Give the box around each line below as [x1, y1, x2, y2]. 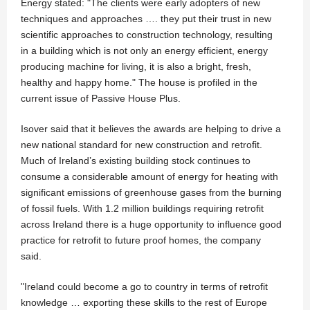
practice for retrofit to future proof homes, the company [21, 235, 261, 246]
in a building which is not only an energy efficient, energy [21, 45, 268, 57]
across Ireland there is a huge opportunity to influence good [21, 219, 282, 230]
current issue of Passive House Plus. [21, 93, 181, 104]
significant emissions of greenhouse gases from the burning [21, 187, 282, 199]
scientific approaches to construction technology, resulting [21, 29, 273, 41]
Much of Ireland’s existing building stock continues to [21, 155, 250, 167]
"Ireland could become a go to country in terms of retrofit [21, 281, 268, 293]
